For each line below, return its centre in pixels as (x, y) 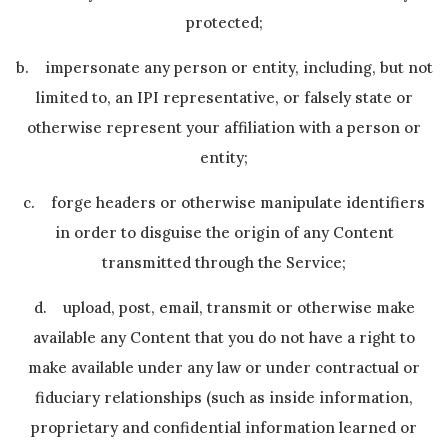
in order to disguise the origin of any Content (224, 232)
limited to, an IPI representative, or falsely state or (224, 97)
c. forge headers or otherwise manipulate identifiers (224, 202)
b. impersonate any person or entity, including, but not (224, 67)
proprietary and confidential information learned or (224, 427)
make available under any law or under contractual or (224, 367)
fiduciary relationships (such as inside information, (224, 397)
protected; (224, 22)
